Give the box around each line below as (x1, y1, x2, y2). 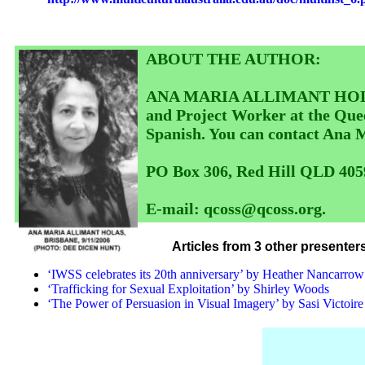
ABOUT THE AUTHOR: (146, 50, 321, 68)
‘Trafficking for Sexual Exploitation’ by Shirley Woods (47, 282, 329, 297)
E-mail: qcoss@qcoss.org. (146, 200, 326, 218)
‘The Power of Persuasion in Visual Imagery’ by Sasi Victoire (47, 297, 363, 311)
